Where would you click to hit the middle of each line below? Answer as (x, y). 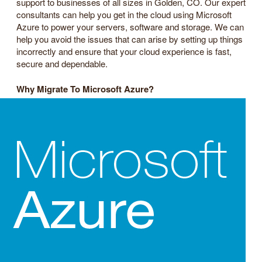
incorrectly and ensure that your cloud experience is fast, (124, 51)
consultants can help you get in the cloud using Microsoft (124, 14)
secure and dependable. (62, 63)
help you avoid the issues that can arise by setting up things (130, 39)
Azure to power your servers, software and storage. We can (130, 26)
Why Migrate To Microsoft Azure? (85, 89)
